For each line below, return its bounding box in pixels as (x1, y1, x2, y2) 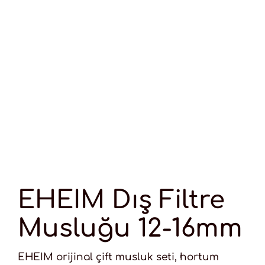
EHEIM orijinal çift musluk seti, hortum (17, 251, 219, 263)
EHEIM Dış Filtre (17, 186, 225, 215)
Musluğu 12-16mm (17, 215, 243, 243)
